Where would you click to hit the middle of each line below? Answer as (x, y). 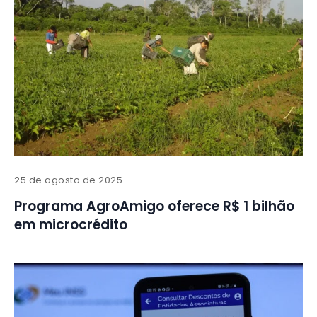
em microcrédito (71, 225)
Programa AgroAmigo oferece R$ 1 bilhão (154, 207)
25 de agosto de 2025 (69, 180)
